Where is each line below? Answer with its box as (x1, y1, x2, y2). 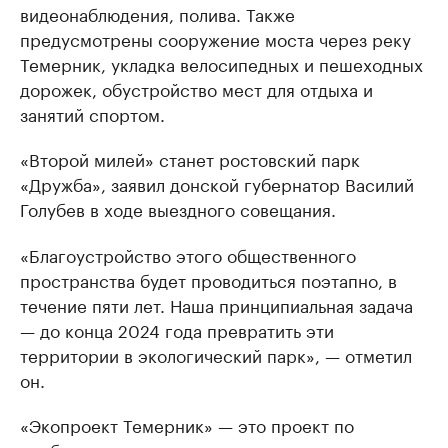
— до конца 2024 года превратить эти (20, 316, 334, 342)
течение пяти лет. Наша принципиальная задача (20, 291, 413, 317)
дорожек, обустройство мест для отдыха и (20, 75, 373, 101)
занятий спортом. (20, 100, 165, 126)
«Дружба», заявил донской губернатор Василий (20, 170, 414, 196)
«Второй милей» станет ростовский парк (20, 145, 360, 171)
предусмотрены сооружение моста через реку (20, 25, 411, 51)
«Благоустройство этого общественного (20, 241, 356, 267)
